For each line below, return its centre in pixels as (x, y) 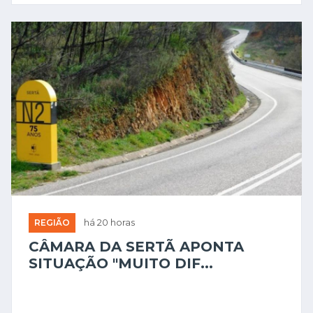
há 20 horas (109, 222)
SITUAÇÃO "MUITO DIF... (121, 263)
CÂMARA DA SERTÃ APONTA (136, 246)
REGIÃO (52, 222)
